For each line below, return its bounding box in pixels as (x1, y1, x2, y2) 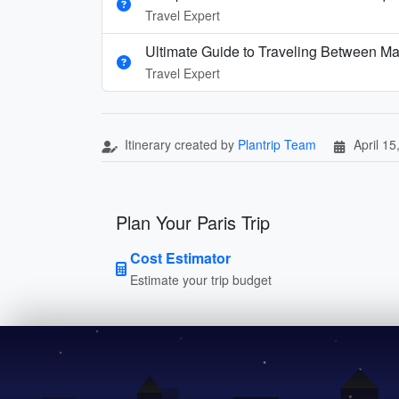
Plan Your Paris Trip (116, 208, 270, 235)
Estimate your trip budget (130, 270, 272, 289)
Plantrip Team (238, 134, 316, 153)
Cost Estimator (130, 247, 231, 268)
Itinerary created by (121, 134, 238, 153)
